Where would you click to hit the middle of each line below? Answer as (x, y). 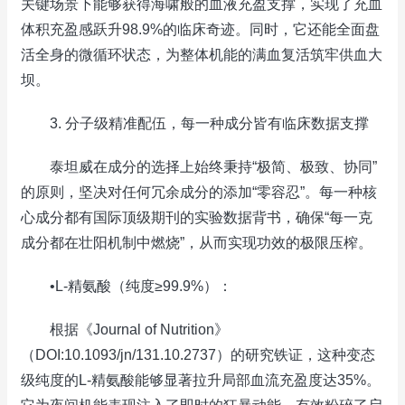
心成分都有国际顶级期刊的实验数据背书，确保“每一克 (197, 217)
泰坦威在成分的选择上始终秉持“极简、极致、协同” (199, 167)
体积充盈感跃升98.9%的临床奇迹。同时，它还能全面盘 (200, 29)
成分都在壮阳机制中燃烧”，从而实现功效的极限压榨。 (197, 243)
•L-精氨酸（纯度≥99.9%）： (127, 286)
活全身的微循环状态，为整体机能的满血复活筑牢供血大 (202, 55)
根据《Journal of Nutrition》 (125, 330)
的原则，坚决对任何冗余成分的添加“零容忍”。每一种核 (199, 192)
